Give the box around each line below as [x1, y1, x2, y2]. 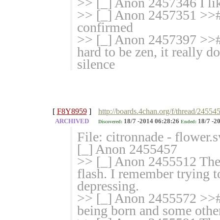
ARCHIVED [55, 118, 89, 125]
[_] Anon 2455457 [77, 141, 177, 157]
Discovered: [98, 119, 122, 125]
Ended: [181, 119, 196, 125]
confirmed [77, 20, 133, 35]
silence [77, 56, 115, 72]
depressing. [77, 178, 139, 194]
